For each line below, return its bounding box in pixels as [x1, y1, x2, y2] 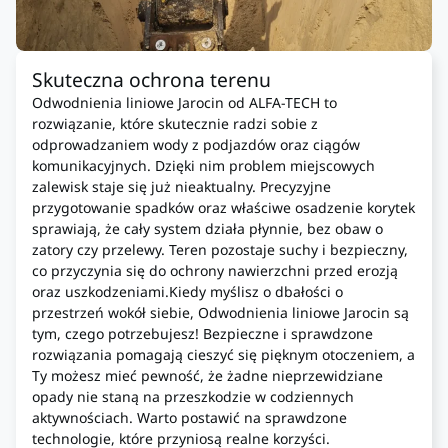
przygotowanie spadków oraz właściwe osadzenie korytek [32, 198, 415, 218]
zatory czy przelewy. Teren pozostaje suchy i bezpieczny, [32, 240, 408, 260]
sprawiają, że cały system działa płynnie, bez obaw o [32, 219, 383, 239]
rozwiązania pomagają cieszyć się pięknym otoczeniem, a [32, 345, 415, 365]
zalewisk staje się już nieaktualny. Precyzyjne [32, 177, 331, 197]
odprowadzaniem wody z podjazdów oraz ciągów [32, 135, 360, 155]
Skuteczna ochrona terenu [32, 66, 271, 94]
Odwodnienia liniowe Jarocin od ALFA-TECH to [32, 93, 337, 113]
